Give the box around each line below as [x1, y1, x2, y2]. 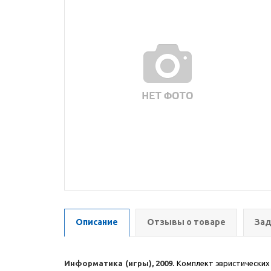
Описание [76, 217, 118, 227]
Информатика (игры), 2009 [64, 259, 173, 267]
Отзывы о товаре [147, 217, 226, 227]
